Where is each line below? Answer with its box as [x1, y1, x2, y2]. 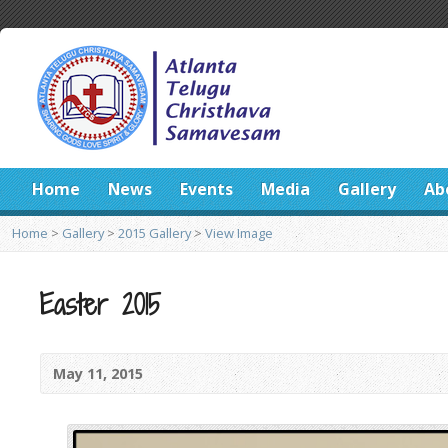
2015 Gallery [118, 224, 191, 242]
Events [180, 178, 233, 200]
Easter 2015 [40, 284, 161, 324]
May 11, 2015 [53, 364, 143, 383]
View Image [205, 224, 273, 242]
